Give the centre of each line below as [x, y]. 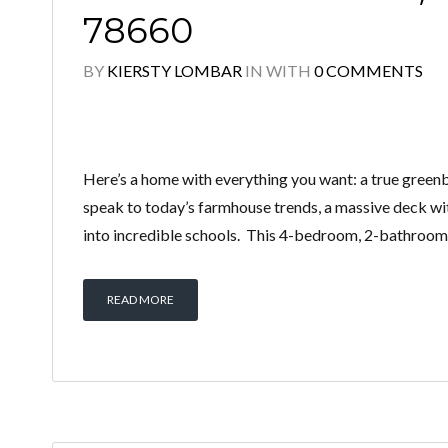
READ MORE [140, 299]
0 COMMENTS [368, 70]
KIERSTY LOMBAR [174, 70]
